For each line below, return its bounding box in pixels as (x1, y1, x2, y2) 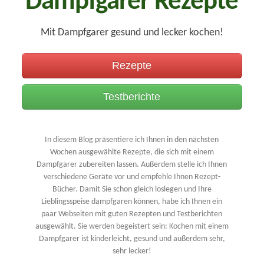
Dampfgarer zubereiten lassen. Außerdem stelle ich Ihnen (37, 160, 227, 170)
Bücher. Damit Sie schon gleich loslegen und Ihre (52, 185, 212, 194)
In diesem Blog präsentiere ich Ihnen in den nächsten (45, 136, 219, 145)
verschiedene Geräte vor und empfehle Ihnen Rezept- (43, 173, 220, 182)
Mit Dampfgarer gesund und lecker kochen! (40, 27, 223, 39)
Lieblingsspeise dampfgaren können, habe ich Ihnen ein (41, 197, 223, 207)
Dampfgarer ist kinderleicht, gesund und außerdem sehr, (38, 235, 225, 244)
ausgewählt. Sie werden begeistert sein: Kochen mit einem (35, 222, 229, 232)
